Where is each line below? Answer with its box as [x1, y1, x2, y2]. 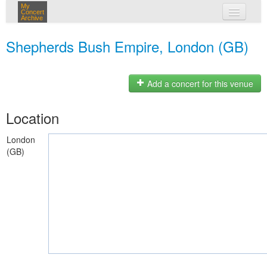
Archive [21, 14, 43, 21]
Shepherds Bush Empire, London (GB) [6, 36, 249, 57]
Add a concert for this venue [145, 77, 253, 90]
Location [6, 107, 59, 128]
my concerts [125, 29, 177, 41]
